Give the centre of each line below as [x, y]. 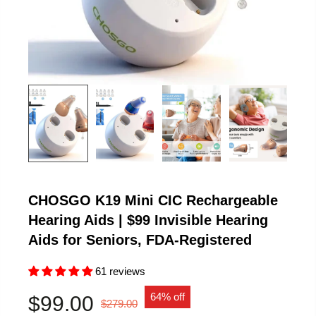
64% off [168, 297]
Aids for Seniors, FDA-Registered [140, 240]
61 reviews [120, 271]
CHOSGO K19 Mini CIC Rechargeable [153, 200]
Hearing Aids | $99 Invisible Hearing [148, 220]
